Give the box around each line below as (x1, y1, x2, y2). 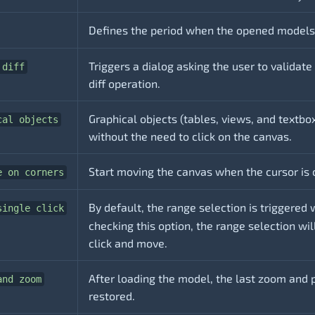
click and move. (89, 236, 167, 250)
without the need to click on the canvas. (89, 129, 292, 143)
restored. (89, 289, 135, 303)
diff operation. (89, 77, 160, 91)
